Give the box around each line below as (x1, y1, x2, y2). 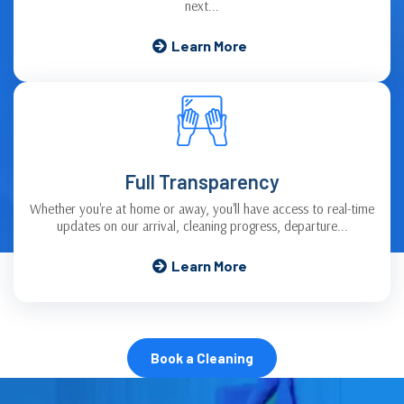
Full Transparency (124, 169, 280, 193)
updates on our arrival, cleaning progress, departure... (56, 216, 348, 234)
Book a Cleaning (151, 349, 253, 366)
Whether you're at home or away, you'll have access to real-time (30, 199, 374, 217)
